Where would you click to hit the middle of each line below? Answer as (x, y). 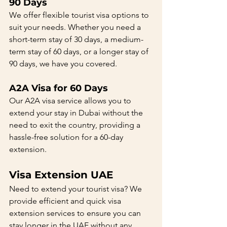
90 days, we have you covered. (63, 64)
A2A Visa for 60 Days (59, 88)
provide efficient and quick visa (66, 201)
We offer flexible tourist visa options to (80, 15)
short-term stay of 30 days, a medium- (76, 39)
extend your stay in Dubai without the (77, 113)
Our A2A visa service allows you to (71, 101)
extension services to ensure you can (76, 213)
